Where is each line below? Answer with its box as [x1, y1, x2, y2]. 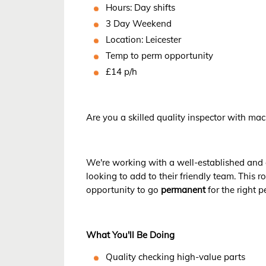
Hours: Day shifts [106, 1, 176, 13]
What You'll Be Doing [86, 229, 175, 240]
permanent [161, 183, 206, 195]
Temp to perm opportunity [106, 49, 216, 61]
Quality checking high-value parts [106, 251, 248, 262]
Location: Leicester [106, 33, 184, 45]
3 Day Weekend [106, 17, 175, 29]
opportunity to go [86, 183, 161, 195]
